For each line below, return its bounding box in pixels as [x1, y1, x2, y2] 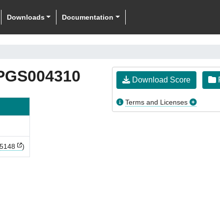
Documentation [62, 13, 114, 21]
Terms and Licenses [125, 98, 188, 106]
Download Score [130, 76, 191, 84]
